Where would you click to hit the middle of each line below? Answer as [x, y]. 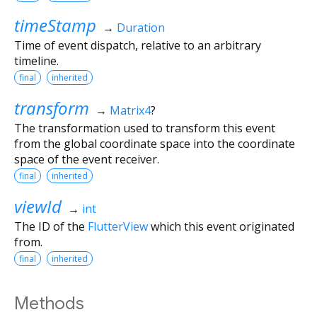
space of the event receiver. [87, 159]
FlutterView [118, 226]
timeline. [36, 60]
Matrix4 [130, 110]
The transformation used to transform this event [145, 128]
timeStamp [55, 25]
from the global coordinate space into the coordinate [155, 143]
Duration [140, 27]
